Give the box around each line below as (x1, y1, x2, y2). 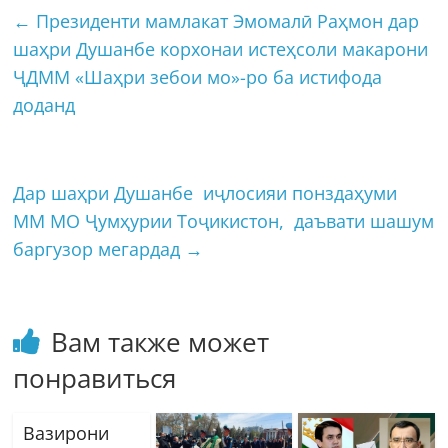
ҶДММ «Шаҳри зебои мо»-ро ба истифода (13, 64, 383, 89)
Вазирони (23, 420, 110, 445)
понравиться (13, 359, 177, 396)
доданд (13, 92, 76, 117)
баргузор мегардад (13, 236, 186, 261)
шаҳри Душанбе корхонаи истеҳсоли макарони (13, 36, 429, 61)
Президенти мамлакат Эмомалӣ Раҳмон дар (31, 8, 420, 33)
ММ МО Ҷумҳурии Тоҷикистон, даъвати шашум (13, 208, 435, 233)
